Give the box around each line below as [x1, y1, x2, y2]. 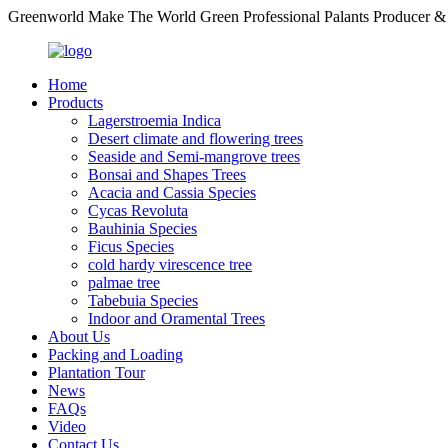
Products [48, 94, 103, 111]
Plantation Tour [48, 364, 145, 381]
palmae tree [88, 274, 160, 291]
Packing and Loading [48, 346, 183, 363]
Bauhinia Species [88, 220, 197, 237]
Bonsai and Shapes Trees [88, 166, 246, 183]
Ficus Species [88, 238, 174, 255]
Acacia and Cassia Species [88, 184, 256, 201]
